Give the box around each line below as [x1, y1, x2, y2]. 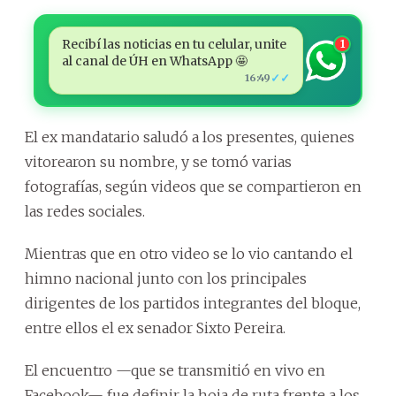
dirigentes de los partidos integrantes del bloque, [25, 294, 361, 313]
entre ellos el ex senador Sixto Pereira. [25, 319, 286, 338]
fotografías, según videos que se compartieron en [25, 178, 362, 196]
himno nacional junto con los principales [25, 270, 307, 288]
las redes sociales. [25, 202, 145, 221]
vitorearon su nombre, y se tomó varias [25, 153, 292, 171]
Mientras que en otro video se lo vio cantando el [25, 245, 353, 263]
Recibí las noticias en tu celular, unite [61, 36, 286, 53]
